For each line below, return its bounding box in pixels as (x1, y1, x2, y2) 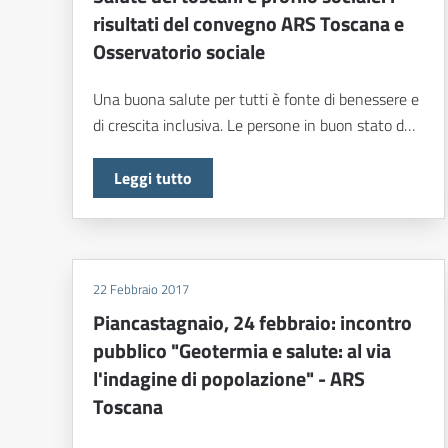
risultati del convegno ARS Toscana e (93, 8, 404, 40)
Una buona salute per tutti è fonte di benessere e (93, 87, 419, 112)
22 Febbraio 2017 (93, 279, 189, 300)
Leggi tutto (114, 166, 192, 191)
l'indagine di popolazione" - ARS (93, 363, 365, 395)
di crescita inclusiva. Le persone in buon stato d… (93, 113, 415, 138)
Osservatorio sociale (93, 36, 265, 68)
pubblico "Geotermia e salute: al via (93, 335, 391, 367)
